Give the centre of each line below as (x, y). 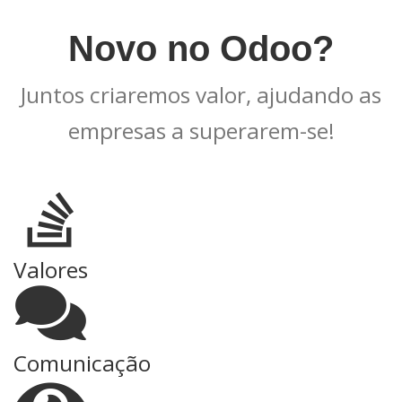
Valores (51, 269)
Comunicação (82, 363)
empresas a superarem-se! (201, 131)
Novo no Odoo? (201, 48)
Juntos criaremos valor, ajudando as (201, 95)
